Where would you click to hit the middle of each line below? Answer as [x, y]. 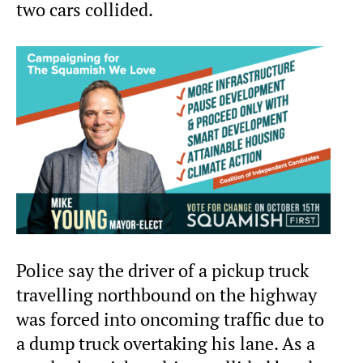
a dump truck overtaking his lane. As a [166, 343]
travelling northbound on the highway [167, 295]
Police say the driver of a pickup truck [162, 270]
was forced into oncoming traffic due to [170, 319]
